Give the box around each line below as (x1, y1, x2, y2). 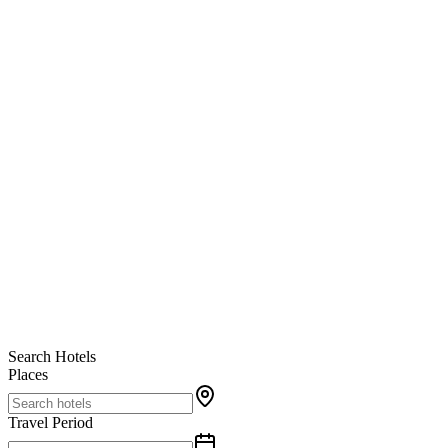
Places (8, 366, 48, 384)
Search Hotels (8, 348, 96, 366)
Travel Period (8, 414, 93, 432)
